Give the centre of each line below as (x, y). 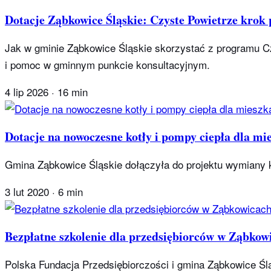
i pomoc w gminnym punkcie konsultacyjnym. (107, 65)
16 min (73, 92)
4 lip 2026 (27, 92)
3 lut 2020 (27, 192)
